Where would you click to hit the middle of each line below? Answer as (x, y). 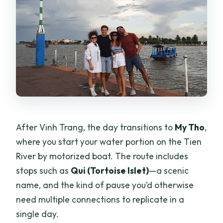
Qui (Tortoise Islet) (110, 170)
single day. (38, 214)
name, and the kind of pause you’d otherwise (105, 185)
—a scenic (169, 170)
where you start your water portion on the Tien (109, 141)
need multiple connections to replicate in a (100, 199)
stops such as (44, 170)
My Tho (190, 127)
